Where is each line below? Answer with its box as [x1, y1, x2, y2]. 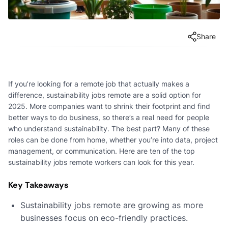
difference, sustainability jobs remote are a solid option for [8, 90, 201, 99]
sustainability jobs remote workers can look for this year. [8, 157, 194, 166]
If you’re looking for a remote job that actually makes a [8, 79, 189, 88]
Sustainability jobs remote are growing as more [20, 199, 203, 210]
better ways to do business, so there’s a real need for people [8, 112, 209, 122]
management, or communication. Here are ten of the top [8, 146, 195, 155]
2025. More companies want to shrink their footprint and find [8, 101, 210, 110]
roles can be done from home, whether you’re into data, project [8, 135, 218, 144]
